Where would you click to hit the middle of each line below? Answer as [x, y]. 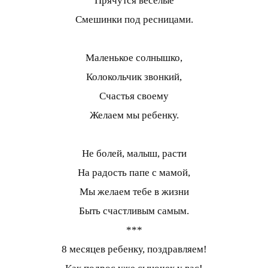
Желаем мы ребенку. [134, 115]
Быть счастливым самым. [134, 211]
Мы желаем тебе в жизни [134, 192]
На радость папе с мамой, [134, 173]
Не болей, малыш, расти [134, 154]
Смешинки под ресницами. [134, 20]
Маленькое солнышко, [134, 58]
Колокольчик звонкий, [134, 77]
